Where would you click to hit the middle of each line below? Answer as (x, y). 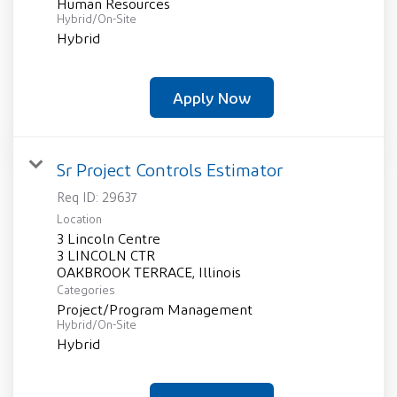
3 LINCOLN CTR (106, 256)
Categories (86, 291)
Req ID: (79, 198)
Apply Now (211, 98)
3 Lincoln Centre (109, 239)
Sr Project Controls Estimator (170, 170)
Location (79, 220)
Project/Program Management (155, 310)
